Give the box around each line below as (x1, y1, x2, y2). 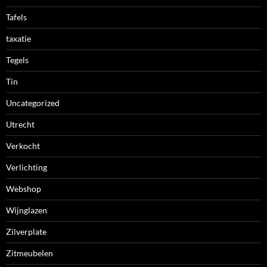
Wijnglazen (6, 205, 47, 216)
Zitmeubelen (6, 248, 53, 259)
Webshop (6, 184, 41, 194)
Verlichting (6, 162, 47, 173)
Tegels (6, 55, 29, 66)
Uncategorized (6, 98, 60, 108)
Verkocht (6, 141, 40, 151)
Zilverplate (6, 226, 46, 237)
